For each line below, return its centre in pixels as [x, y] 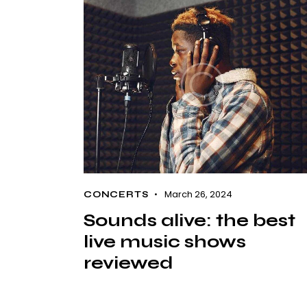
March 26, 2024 [198, 194]
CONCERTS [116, 194]
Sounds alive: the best [189, 220]
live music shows [165, 241]
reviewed [128, 262]
